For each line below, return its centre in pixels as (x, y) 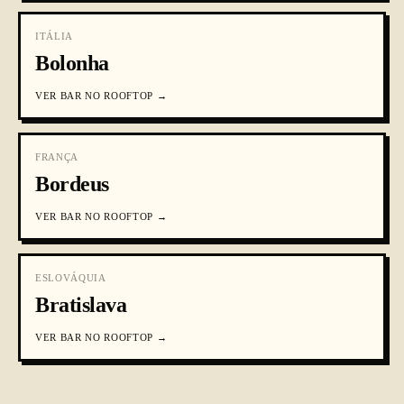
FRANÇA (57, 157)
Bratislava (81, 305)
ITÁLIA (54, 36)
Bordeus (72, 184)
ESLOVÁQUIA (71, 278)
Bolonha (72, 63)
